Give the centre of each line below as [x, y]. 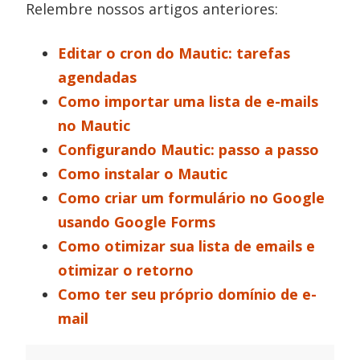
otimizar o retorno [126, 270]
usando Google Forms [137, 222]
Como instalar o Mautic [143, 174]
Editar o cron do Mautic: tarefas [174, 53]
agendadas [98, 77]
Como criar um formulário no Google [192, 198]
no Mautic [94, 125]
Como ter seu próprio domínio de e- [188, 294]
